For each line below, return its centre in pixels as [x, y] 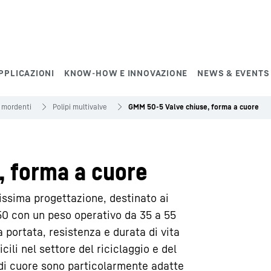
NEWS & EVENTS [233, 73]
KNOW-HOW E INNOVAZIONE [126, 73]
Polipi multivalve [80, 107]
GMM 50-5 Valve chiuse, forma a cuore [194, 107]
